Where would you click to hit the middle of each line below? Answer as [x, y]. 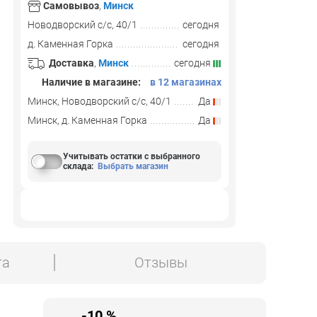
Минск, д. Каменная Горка [87, 120]
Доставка [71, 63]
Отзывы [161, 263]
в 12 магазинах [186, 82]
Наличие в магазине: [90, 82]
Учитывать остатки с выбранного [131, 156]
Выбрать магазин [133, 166]
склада [77, 166]
